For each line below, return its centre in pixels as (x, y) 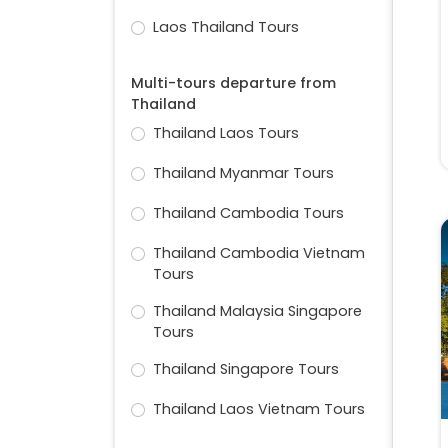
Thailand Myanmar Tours (243, 173)
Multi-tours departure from (233, 83)
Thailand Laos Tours (225, 133)
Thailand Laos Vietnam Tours (258, 409)
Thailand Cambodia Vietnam (258, 253)
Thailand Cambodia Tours (248, 213)
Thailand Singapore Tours (245, 369)
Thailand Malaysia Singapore (257, 311)
